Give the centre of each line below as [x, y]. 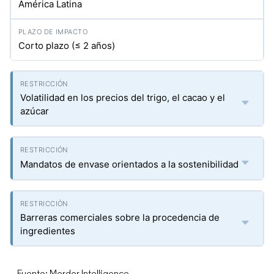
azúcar [35, 111]
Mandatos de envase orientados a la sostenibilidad [129, 164]
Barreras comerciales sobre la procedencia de [120, 217]
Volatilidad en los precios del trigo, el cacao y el [123, 98]
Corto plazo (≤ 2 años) [67, 46]
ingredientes [48, 231]
